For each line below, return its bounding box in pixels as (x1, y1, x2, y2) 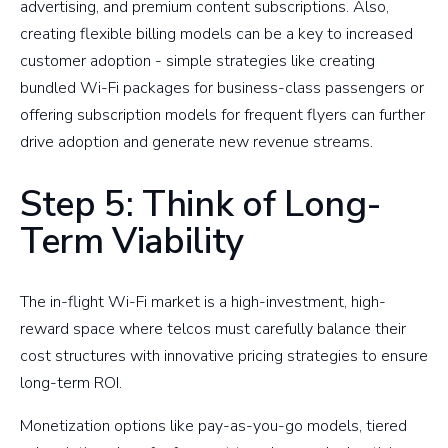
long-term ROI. (20, 372, 130, 395)
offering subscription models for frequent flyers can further (20, 103, 425, 126)
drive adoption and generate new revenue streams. (20, 130, 373, 153)
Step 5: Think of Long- (20, 179, 383, 229)
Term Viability (20, 216, 244, 266)
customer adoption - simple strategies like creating (20, 49, 375, 72)
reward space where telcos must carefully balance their (20, 318, 406, 341)
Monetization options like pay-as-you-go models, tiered (20, 415, 407, 438)
